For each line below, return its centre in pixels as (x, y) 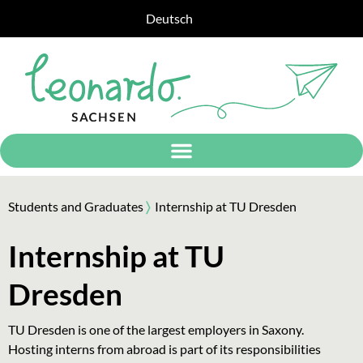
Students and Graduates (76, 206)
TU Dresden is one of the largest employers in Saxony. (156, 330)
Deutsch (169, 18)
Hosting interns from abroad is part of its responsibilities (164, 349)
